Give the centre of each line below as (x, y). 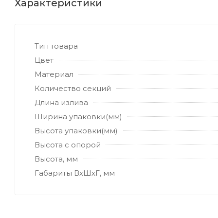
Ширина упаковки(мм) (78, 116)
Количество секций (73, 88)
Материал (54, 74)
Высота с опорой (68, 145)
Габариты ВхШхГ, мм (75, 173)
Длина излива (61, 102)
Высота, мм (56, 159)
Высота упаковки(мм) (76, 130)
